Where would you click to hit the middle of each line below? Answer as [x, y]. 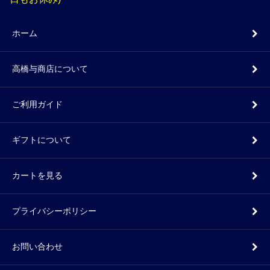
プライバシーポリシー [54, 211]
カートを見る [37, 175]
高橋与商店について [50, 69]
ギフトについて [42, 140]
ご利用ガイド [37, 104]
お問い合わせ [37, 246]
